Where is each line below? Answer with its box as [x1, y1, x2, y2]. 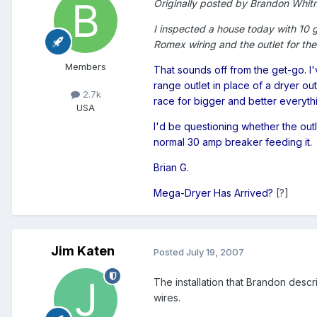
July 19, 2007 [186, 246, 244, 258]
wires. [154, 292, 180, 304]
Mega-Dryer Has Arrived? [154, 187, 273, 200]
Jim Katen [51, 243, 115, 259]
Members [65, 61, 106, 73]
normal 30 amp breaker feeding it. [154, 136, 312, 149]
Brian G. [154, 161, 189, 174]
